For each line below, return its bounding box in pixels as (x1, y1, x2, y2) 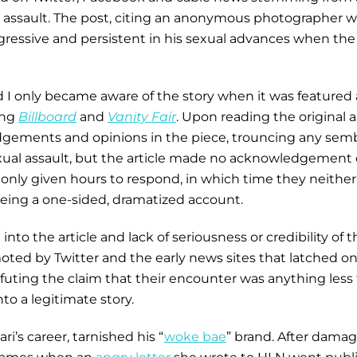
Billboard (18, 109, 76, 125)
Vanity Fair (108, 109, 176, 125)
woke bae (164, 328, 226, 344)
